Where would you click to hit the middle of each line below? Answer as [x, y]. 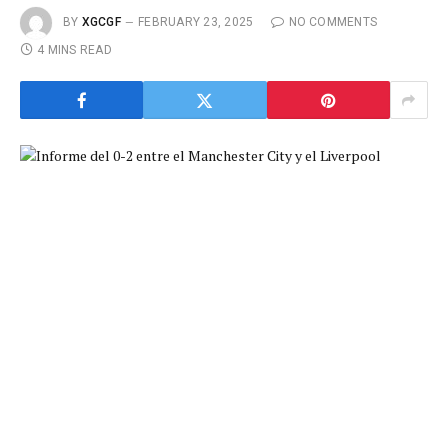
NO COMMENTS [333, 22]
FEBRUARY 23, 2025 [196, 22]
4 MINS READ [74, 50]
